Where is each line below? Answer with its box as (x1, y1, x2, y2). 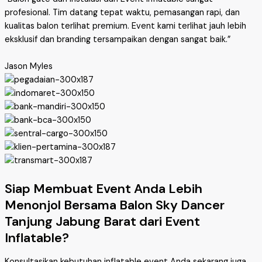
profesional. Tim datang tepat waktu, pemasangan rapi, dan (5, 6, 240, 18)
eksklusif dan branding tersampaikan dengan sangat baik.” (5, 33, 230, 45)
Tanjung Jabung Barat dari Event (5, 212, 200, 230)
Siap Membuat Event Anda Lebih (5, 180, 202, 197)
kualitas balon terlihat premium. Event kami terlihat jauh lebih (5, 20, 246, 32)
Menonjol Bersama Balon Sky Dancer (5, 196, 225, 213)
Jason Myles (5, 60, 53, 72)
